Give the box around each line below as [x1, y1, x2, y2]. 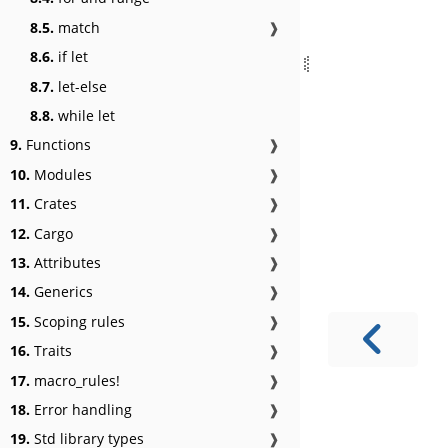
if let [54, 47, 88, 67]
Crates [30, 194, 77, 214]
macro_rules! [30, 370, 120, 390]
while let [54, 106, 115, 126]
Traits [30, 341, 72, 361]
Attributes [30, 252, 101, 272]
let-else [54, 76, 107, 96]
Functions [22, 135, 91, 155]
